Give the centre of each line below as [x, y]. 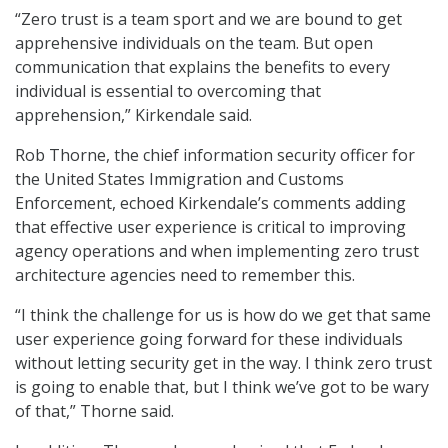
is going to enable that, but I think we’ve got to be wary [222, 387]
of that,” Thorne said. [94, 411]
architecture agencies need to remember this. [185, 275]
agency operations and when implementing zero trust [217, 251]
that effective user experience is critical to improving [210, 227]
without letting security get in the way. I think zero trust [223, 363]
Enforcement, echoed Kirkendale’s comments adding [210, 203]
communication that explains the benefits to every [202, 67]
